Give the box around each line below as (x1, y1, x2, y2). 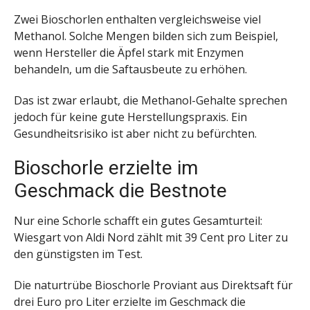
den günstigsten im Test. (14, 246, 143, 262)
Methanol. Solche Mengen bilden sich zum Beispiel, (14, 28, 278, 44)
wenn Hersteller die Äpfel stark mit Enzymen (14, 45, 244, 61)
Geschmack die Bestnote (14, 179, 227, 202)
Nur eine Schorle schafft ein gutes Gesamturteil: (14, 212, 262, 228)
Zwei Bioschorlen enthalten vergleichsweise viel (14, 12, 261, 28)
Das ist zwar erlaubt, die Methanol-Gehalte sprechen (14, 93, 287, 109)
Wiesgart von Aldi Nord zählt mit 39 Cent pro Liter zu (14, 229, 288, 245)
